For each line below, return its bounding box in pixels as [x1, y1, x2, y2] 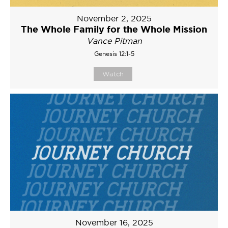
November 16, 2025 [75, 217, 153, 227]
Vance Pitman [86, 36, 142, 45]
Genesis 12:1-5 [94, 50, 134, 57]
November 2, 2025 [76, 13, 152, 23]
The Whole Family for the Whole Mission [21, 23, 207, 34]
